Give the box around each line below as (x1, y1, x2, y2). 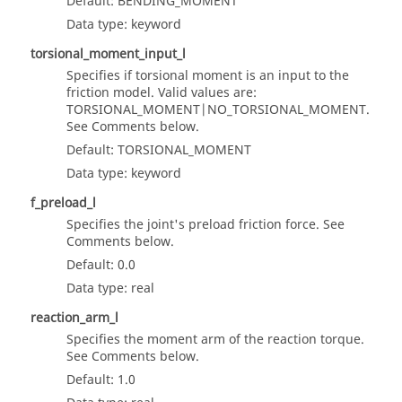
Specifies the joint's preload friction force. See (66, 215, 345, 235)
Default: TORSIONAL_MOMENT (66, 141, 251, 161)
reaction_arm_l (31, 309, 118, 328)
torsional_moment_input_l (31, 45, 186, 65)
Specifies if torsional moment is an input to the (66, 66, 349, 86)
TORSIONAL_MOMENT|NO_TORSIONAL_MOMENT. (66, 100, 370, 120)
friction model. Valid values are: (66, 83, 257, 103)
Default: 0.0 (66, 256, 135, 275)
